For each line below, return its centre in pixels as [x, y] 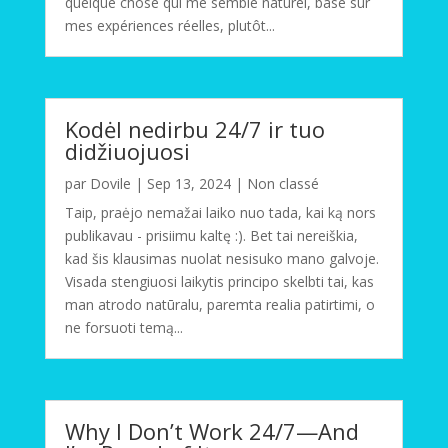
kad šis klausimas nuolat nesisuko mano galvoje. [221, 259]
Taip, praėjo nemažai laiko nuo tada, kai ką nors [220, 213]
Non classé [282, 184]
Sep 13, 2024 [188, 184]
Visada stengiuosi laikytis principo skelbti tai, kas [219, 282]
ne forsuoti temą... [123, 328]
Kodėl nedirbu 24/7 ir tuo [194, 129]
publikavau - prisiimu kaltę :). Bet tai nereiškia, [211, 236]
